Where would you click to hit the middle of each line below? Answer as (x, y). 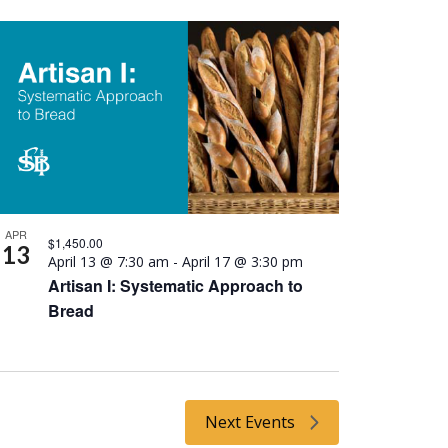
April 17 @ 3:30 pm (242, 262)
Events (270, 422)
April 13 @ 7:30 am (108, 262)
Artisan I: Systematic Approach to (175, 286)
